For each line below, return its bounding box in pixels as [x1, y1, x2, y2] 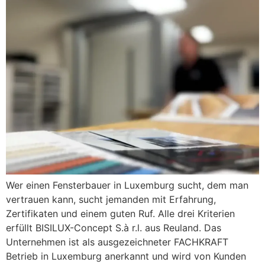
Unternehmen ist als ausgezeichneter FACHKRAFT [6, 236, 228, 248]
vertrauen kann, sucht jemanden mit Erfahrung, [6, 193, 216, 206]
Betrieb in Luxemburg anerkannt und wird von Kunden [6, 250, 246, 263]
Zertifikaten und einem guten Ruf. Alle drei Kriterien [6, 208, 235, 220]
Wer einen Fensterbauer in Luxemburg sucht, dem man [6, 179, 248, 192]
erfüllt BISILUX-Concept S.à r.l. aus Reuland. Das [6, 222, 221, 234]
